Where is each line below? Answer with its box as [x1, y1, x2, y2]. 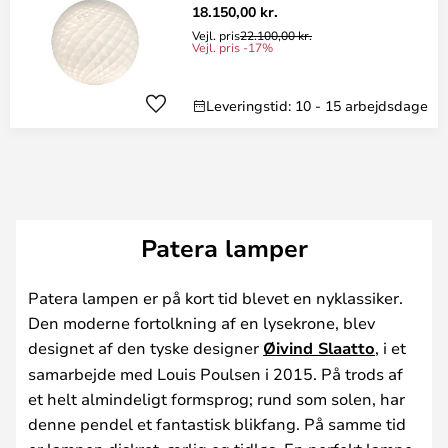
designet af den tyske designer [28, 337, 263, 358]
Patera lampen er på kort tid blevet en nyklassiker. [28, 287, 403, 308]
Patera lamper [140, 232, 308, 264]
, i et [375, 337, 406, 358]
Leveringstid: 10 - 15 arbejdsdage [206, 96, 428, 115]
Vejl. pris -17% [192, 39, 273, 55]
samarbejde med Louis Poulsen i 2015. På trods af [28, 363, 403, 384]
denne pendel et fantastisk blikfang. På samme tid [28, 413, 406, 434]
